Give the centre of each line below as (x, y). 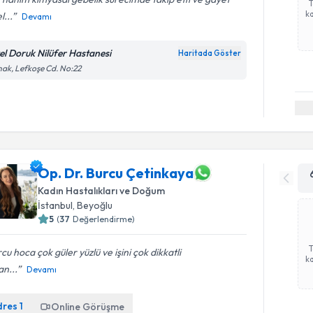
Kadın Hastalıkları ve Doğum (102, 191)
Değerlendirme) (104, 219)
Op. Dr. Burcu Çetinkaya (116, 173)
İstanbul (56, 205)
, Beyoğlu (93, 205)
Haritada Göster (210, 53)
